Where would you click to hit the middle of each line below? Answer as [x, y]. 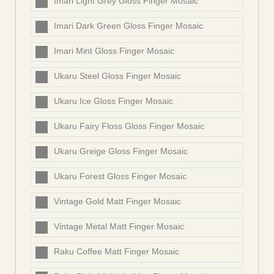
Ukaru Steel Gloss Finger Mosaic [117, 76]
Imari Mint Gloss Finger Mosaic [114, 51]
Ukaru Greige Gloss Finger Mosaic [121, 151]
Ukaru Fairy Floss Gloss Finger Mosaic [129, 126]
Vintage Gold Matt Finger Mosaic [117, 202]
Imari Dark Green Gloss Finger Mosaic [128, 26]
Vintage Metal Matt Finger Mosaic [119, 227]
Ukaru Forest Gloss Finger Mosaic [120, 176]
